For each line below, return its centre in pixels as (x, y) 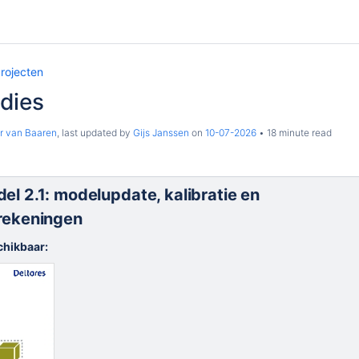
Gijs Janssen (161, 133)
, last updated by (95, 133)
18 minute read (298, 133)
